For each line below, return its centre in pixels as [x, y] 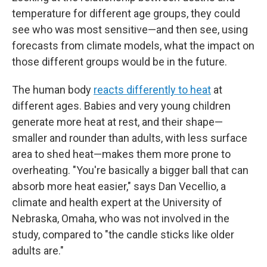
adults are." [38, 251]
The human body [53, 90]
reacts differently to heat [152, 90]
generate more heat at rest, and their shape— [117, 122]
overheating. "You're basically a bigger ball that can [130, 170]
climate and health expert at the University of [117, 202]
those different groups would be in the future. [119, 62]
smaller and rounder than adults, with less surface [130, 138]
